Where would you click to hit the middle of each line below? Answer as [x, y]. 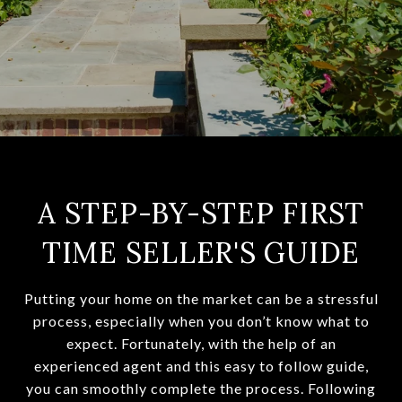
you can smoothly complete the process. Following [201, 388]
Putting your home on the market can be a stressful [201, 298]
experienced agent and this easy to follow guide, [201, 366]
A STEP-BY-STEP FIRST [201, 213]
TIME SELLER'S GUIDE [201, 253]
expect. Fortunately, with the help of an [201, 343]
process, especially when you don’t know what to [201, 321]
